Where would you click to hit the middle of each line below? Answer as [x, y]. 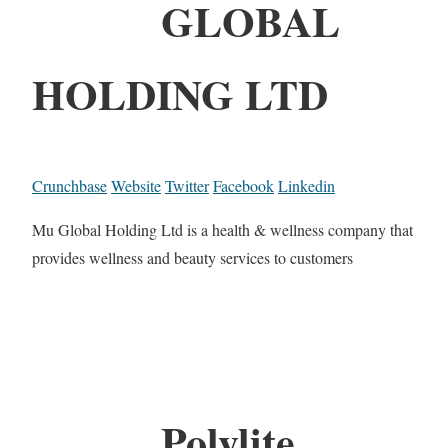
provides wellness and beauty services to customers [192, 257]
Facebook [243, 185]
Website [136, 185]
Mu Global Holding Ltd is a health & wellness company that [222, 229]
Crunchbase [69, 185]
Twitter [187, 185]
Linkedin [306, 185]
